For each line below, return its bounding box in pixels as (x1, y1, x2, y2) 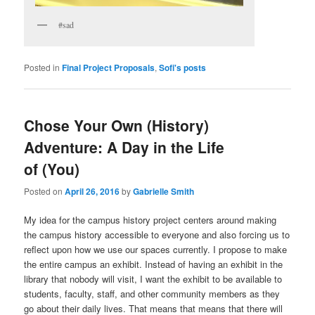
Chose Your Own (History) (24, 115, 210, 136)
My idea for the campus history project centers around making (24, 212, 277, 226)
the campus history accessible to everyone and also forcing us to (24, 227, 290, 241)
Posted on (24, 184, 65, 197)
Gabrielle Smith (133, 184, 195, 198)
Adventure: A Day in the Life (24, 136, 225, 158)
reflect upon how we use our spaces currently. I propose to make (24, 242, 288, 256)
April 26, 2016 (65, 184, 120, 198)
